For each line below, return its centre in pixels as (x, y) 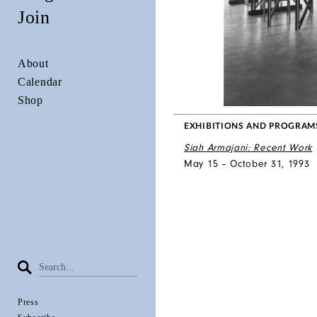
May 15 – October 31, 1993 (247, 164)
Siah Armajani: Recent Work (248, 148)
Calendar (40, 81)
